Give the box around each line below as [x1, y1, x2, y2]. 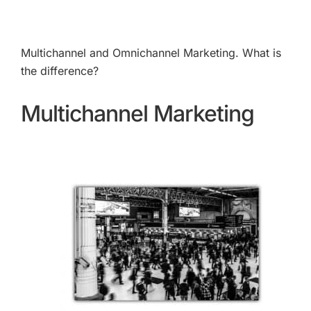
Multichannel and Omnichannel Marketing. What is [21, 45, 281, 60]
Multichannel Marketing [21, 100, 254, 128]
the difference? [21, 63, 99, 78]
